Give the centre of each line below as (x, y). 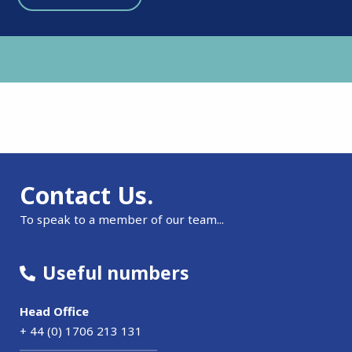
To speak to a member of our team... (122, 220)
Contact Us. (86, 196)
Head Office (54, 312)
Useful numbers (114, 273)
